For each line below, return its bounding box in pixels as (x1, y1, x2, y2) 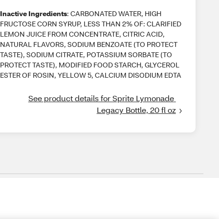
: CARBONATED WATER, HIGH (66, 9, 161, 18)
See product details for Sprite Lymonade (28, 93, 174, 103)
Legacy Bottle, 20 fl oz (96, 105, 176, 115)
